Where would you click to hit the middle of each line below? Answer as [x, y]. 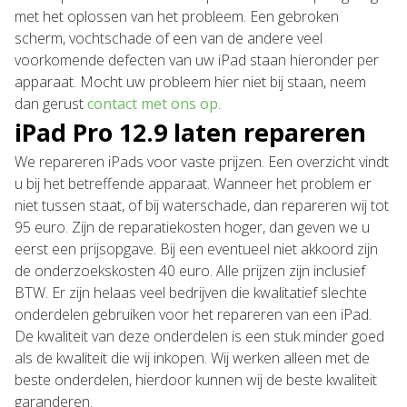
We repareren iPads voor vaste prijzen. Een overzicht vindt [202, 162]
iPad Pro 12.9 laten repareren [190, 132]
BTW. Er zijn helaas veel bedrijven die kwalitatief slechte [191, 293]
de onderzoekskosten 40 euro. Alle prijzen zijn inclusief [190, 271]
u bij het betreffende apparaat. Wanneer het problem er [193, 184]
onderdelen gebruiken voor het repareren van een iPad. [193, 314]
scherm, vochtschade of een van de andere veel [169, 38]
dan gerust [51, 104]
